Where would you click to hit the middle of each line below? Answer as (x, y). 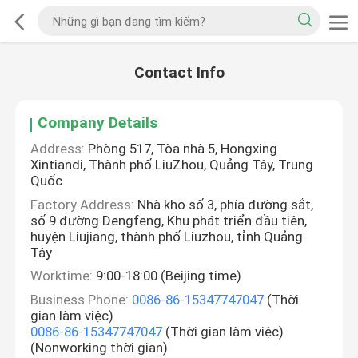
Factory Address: (83, 204)
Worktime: (62, 276)
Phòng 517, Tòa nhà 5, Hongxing (181, 149)
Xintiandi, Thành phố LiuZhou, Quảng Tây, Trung (172, 165)
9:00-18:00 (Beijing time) (167, 276)
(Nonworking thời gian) (99, 347)
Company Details (98, 123)
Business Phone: (80, 299)
